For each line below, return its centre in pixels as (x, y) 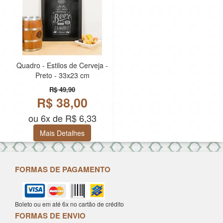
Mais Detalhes (62, 133)
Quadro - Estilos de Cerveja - (62, 65)
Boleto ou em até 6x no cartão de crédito (69, 204)
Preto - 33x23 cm (62, 75)
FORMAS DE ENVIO (50, 216)
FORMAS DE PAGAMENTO (63, 169)
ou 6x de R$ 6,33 (62, 118)
